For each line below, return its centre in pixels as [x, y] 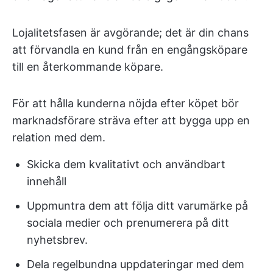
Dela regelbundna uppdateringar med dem [136, 264]
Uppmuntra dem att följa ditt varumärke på [137, 205]
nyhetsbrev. [57, 239]
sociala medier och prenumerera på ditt [128, 222]
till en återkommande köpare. [88, 66]
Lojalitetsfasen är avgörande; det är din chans [130, 32]
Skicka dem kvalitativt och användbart [126, 164]
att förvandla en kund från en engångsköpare [130, 49]
